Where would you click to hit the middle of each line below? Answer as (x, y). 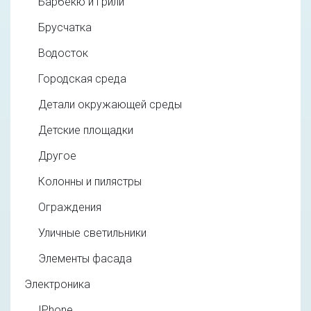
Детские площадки (86, 130)
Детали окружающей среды (110, 104)
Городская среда (82, 78)
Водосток (63, 53)
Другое (57, 155)
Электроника (57, 284)
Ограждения (70, 207)
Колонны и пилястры (90, 181)
